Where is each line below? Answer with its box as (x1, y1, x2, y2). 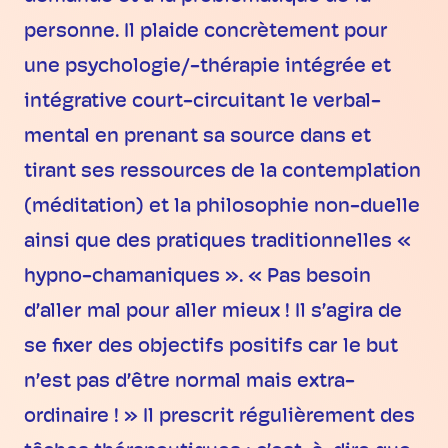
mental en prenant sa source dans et (24, 127, 371, 148)
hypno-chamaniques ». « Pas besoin (24, 267, 371, 288)
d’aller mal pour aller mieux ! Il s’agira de (24, 302, 402, 323)
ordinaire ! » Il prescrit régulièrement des (24, 407, 415, 428)
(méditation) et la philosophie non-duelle (24, 197, 420, 218)
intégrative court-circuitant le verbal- (24, 92, 381, 113)
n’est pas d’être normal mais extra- (24, 372, 355, 393)
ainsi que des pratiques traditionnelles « (24, 232, 411, 253)
